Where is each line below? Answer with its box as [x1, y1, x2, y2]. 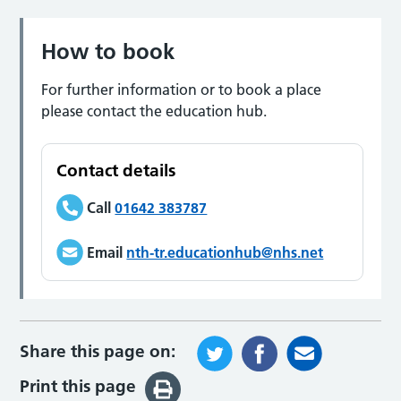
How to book [41, 38, 175, 65]
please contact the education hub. [41, 102, 268, 121]
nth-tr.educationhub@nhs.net [126, 243, 324, 262]
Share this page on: [20, 341, 176, 363]
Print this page [20, 376, 137, 397]
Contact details [56, 160, 176, 182]
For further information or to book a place [41, 81, 322, 99]
